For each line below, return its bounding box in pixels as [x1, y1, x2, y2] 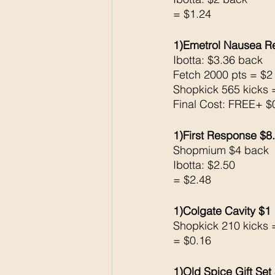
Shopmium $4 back [173, 143, 272, 158]
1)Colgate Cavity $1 [173, 204, 271, 219]
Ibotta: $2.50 [173, 158, 238, 172]
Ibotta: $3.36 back [173, 53, 266, 68]
